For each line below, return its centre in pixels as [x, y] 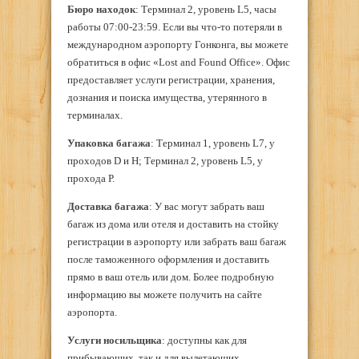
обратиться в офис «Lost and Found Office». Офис [179, 63]
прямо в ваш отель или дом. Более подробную [171, 277]
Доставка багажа [108, 207]
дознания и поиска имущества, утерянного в [167, 98]
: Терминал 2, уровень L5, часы [206, 10]
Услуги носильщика [115, 341]
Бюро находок [101, 10]
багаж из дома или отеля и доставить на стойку [173, 224]
